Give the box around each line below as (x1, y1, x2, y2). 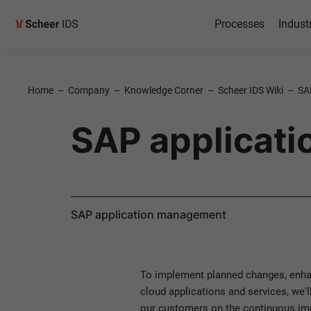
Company (68, 85, 110, 96)
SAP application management (71, 208, 226, 221)
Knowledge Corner (124, 85, 203, 96)
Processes (214, 17, 264, 31)
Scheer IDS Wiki (218, 85, 283, 96)
